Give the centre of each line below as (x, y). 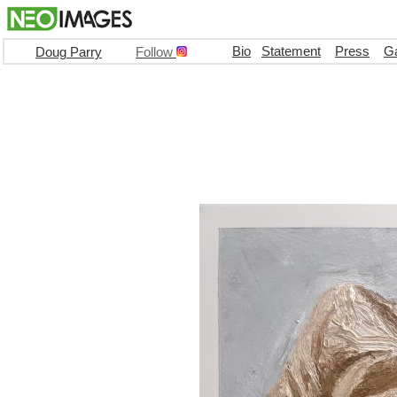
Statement (291, 51)
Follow (154, 52)
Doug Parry (69, 52)
